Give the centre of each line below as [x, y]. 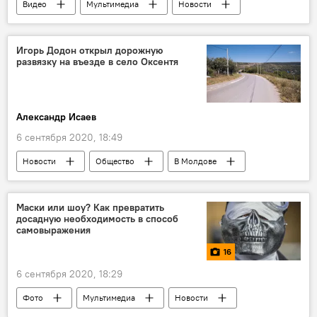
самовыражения [53, 230]
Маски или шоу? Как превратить [90, 208]
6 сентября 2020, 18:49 [69, 138]
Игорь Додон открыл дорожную [90, 50]
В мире [115, 25]
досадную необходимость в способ [97, 219]
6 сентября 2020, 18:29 [69, 274]
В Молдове [195, 161]
